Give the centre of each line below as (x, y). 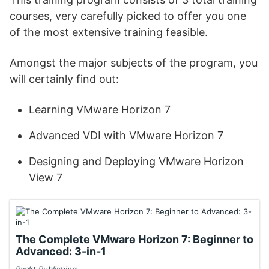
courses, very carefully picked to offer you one (128, 16)
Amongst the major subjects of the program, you (134, 63)
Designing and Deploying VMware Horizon (136, 161)
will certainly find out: (64, 79)
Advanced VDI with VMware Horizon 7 (126, 135)
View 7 (46, 177)
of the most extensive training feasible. (109, 32)
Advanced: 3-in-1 (61, 251)
